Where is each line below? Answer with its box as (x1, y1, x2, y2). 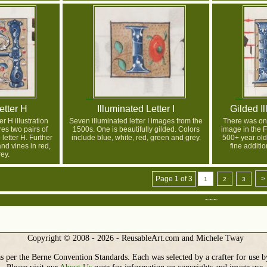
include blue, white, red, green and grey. (71, 133, 201, 142)
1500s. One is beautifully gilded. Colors (72, 125, 200, 134)
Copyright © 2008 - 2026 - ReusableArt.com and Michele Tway (27, 233, 244, 243)
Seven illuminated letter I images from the (69, 117, 203, 126)
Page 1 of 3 (156, 175, 193, 184)
